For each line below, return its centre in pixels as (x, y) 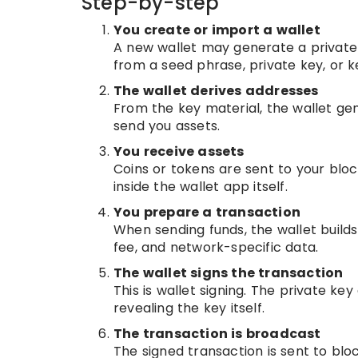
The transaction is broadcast (217, 334)
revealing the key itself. (189, 308)
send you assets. (167, 126)
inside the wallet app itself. (201, 187)
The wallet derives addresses (216, 91)
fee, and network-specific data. (216, 247)
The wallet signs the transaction (229, 273)
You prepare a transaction (207, 212)
